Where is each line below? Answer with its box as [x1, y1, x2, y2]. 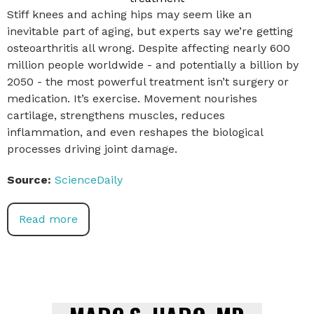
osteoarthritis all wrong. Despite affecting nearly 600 [7, 41, 290, 55]
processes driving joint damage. [7, 142, 177, 156]
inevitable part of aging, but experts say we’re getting [7, 24, 293, 38]
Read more [19, 212, 78, 226]
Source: [7, 172, 55, 186]
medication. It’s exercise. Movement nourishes [7, 91, 257, 105]
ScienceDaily [55, 172, 123, 186]
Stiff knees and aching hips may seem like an [7, 7, 252, 21]
